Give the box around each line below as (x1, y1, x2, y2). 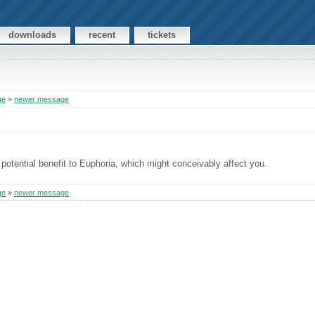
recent (89, 30, 116, 41)
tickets (148, 30, 176, 41)
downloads (8, 30, 57, 41)
